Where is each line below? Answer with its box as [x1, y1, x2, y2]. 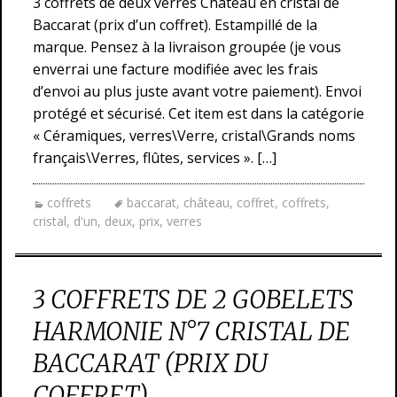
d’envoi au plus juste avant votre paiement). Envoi [33, 82, 362, 101]
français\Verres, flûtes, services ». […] [33, 148, 276, 167]
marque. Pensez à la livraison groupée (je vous [33, 37, 341, 57]
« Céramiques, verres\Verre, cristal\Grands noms [33, 126, 355, 145]
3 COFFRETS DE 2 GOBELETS [33, 284, 354, 315]
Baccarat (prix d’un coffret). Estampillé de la [33, 15, 317, 35]
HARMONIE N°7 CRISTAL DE [33, 315, 350, 347]
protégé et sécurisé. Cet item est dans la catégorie [33, 104, 364, 123]
